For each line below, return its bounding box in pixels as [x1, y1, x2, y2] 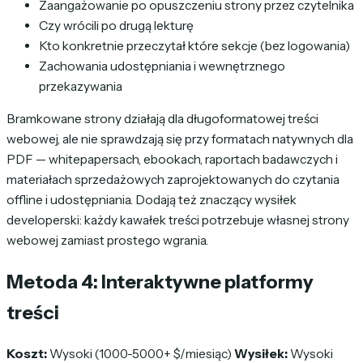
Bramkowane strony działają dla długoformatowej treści [6, 111, 318, 127]
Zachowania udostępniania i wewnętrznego [39, 58, 285, 74]
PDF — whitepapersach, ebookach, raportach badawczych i [6, 152, 338, 168]
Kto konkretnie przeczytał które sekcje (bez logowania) [39, 37, 350, 53]
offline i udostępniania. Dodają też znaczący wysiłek [6, 192, 297, 208]
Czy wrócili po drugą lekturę [39, 17, 194, 33]
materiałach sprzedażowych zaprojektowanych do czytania [6, 172, 340, 188]
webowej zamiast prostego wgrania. [6, 233, 208, 249]
